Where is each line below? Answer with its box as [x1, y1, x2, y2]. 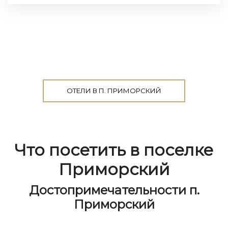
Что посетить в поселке [15, 139, 213, 160]
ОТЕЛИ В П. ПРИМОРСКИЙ [67, 86, 161, 95]
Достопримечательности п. [28, 182, 199, 197]
